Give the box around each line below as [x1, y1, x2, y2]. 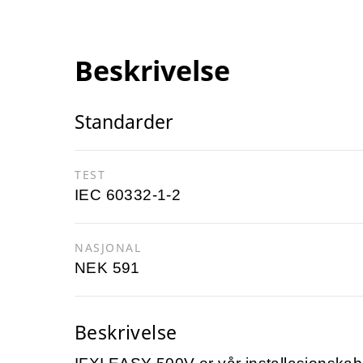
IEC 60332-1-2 [75, 186, 181, 204]
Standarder [75, 109, 173, 135]
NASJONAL [75, 240, 141, 256]
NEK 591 [75, 259, 140, 277]
